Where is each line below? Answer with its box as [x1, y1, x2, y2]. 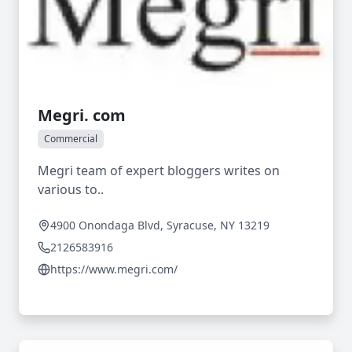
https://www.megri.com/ [50, 262, 178, 277]
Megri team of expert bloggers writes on [38, 162, 280, 179]
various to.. [38, 181, 104, 198]
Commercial [44, 132, 97, 145]
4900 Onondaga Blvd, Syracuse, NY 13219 [50, 218, 269, 233]
